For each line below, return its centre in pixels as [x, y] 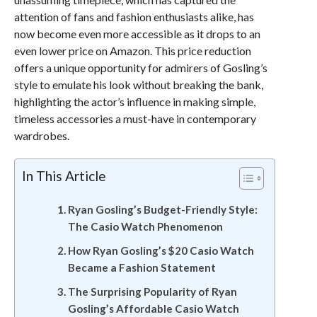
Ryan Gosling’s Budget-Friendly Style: [162, 209]
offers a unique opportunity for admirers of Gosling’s [140, 68]
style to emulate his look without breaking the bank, [138, 85]
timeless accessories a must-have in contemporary [135, 119]
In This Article [64, 176]
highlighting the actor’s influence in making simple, [134, 102]
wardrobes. [41, 136]
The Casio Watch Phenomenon [145, 226]
